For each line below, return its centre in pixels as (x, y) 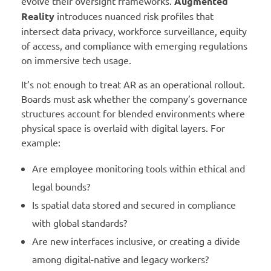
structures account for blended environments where (133, 113)
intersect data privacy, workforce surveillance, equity (134, 31)
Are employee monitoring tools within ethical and (138, 168)
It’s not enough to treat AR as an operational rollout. (133, 84)
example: (41, 142)
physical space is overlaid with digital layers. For (123, 127)
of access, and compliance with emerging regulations (134, 45)
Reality (38, 16)
